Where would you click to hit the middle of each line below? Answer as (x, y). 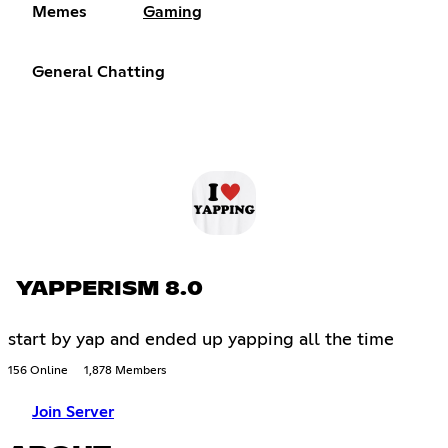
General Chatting (98, 71)
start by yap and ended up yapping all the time (201, 339)
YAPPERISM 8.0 (109, 288)
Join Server (73, 411)
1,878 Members (125, 370)
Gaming (172, 11)
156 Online (38, 370)
